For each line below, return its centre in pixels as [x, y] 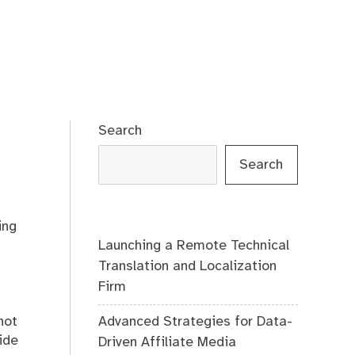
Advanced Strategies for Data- [196, 322]
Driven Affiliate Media [168, 343]
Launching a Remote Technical [194, 245]
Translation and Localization [188, 266]
